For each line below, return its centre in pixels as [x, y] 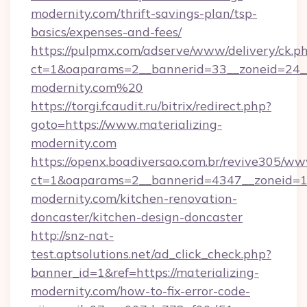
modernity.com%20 [87, 87]
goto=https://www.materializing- [126, 124]
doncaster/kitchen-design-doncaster [137, 217]
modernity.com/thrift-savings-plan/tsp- [144, 13]
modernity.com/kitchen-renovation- [134, 198]
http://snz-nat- [72, 235]
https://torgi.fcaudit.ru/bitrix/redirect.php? [151, 106]
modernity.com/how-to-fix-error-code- [140, 291]
